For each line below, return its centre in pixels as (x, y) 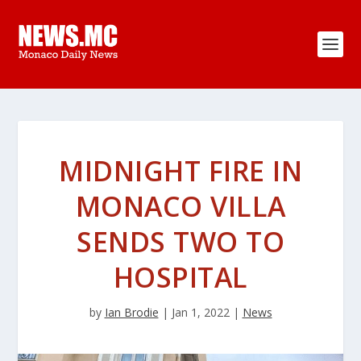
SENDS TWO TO (180, 242)
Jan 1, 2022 (200, 312)
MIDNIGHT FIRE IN (180, 171)
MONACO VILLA (180, 206)
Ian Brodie (131, 312)
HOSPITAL (180, 277)
